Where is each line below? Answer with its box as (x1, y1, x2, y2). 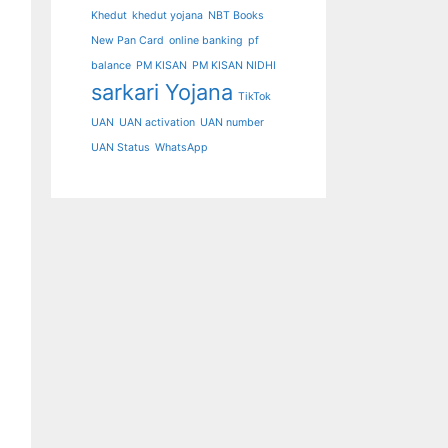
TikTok (238, 90, 271, 103)
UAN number (200, 116, 264, 129)
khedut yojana (132, 9, 203, 22)
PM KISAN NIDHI (192, 59, 276, 72)
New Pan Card (91, 34, 164, 47)
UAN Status (91, 141, 150, 154)
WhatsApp (155, 141, 208, 154)
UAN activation (119, 116, 195, 129)
